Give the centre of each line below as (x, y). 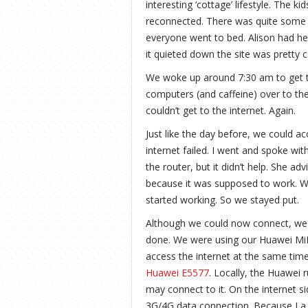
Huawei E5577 (177, 272)
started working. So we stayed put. (222, 199)
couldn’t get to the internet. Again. (221, 110)
